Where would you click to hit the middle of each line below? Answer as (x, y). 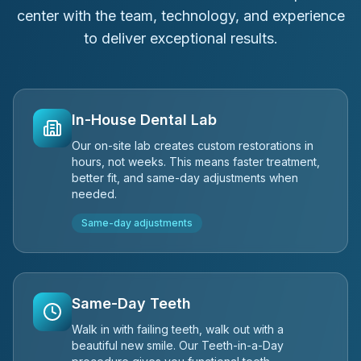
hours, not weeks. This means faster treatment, (196, 162)
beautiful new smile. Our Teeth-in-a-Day (178, 345)
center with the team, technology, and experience (180, 16)
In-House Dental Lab (144, 120)
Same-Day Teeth (131, 303)
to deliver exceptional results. (180, 38)
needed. (94, 194)
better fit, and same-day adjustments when (185, 178)
